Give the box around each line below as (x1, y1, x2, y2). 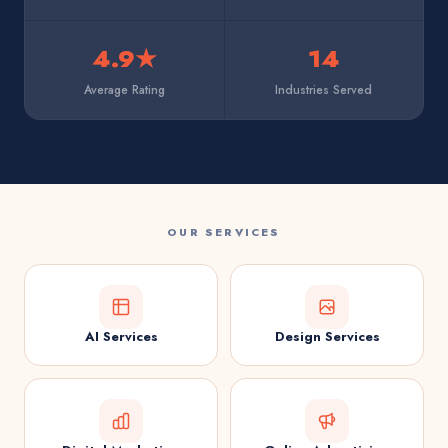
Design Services (274, 327, 380, 346)
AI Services (84, 327, 158, 346)
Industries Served (275, 81, 373, 99)
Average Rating (83, 81, 165, 99)
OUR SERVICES (167, 224, 281, 240)
